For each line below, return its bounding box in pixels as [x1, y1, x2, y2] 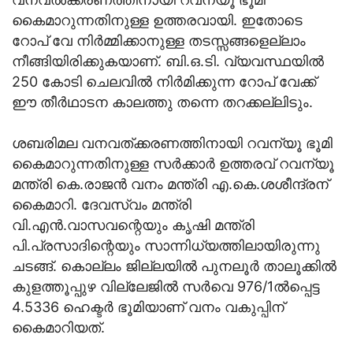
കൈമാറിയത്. [12, 319, 105, 336]
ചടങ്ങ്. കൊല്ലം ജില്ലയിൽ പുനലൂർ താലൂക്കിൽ [12, 258, 336, 275]
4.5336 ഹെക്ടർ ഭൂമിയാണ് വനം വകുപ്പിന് [12, 299, 284, 316]
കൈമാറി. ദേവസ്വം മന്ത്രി [12, 196, 191, 214]
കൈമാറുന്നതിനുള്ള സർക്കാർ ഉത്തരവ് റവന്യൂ [12, 155, 334, 173]
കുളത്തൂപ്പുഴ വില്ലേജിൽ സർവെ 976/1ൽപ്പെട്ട [12, 278, 320, 295]
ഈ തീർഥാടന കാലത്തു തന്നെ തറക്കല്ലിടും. [12, 94, 313, 111]
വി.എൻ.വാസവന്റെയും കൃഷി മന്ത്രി [12, 217, 255, 234]
